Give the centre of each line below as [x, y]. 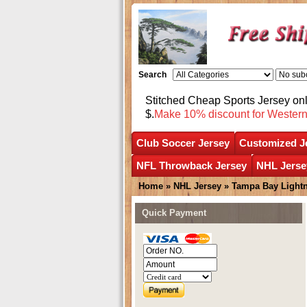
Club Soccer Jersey [183, 143]
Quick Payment [174, 212]
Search [152, 75]
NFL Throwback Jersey [192, 165]
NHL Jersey [197, 186]
